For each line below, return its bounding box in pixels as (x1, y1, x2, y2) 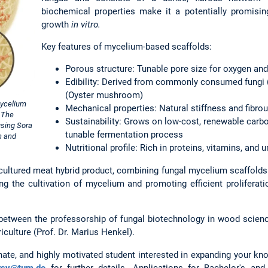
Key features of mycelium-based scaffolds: (41, 41, 212, 52)
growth (41, 19, 71, 30)
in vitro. (71, 19, 100, 30)
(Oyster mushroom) (65, 90, 143, 101)
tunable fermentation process (65, 129, 183, 141)
